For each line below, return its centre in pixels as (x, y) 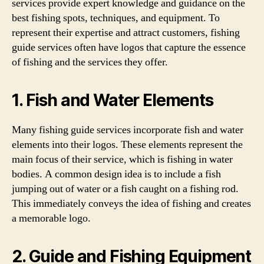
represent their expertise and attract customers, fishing (126, 33)
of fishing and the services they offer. (90, 62)
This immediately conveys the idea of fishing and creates (131, 204)
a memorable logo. (51, 218)
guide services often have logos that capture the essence (129, 47)
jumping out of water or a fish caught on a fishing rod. (125, 189)
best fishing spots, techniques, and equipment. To (116, 18)
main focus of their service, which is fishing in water (122, 159)
